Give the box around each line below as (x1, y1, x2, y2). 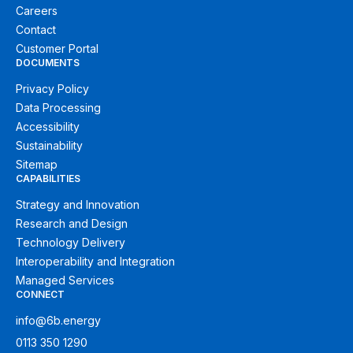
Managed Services (16, 273, 114, 287)
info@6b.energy (16, 313, 101, 327)
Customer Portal (16, 41, 98, 55)
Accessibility (16, 119, 80, 133)
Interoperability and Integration (16, 254, 175, 268)
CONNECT (16, 288, 65, 300)
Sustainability (16, 138, 83, 152)
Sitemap (16, 157, 58, 171)
